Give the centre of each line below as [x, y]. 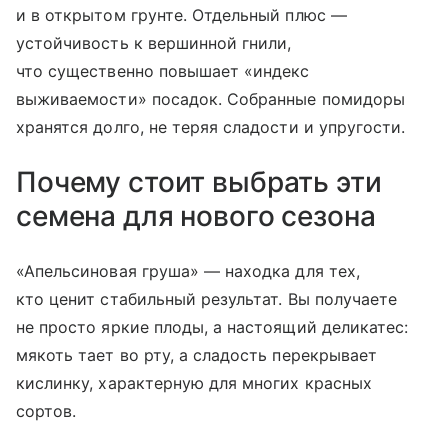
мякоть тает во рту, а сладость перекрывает [197, 354]
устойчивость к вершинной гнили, [154, 42]
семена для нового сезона [196, 215]
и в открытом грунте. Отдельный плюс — [181, 14]
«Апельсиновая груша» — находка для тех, [188, 270]
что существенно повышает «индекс [163, 70]
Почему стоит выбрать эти [199, 181]
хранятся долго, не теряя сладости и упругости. [211, 126]
